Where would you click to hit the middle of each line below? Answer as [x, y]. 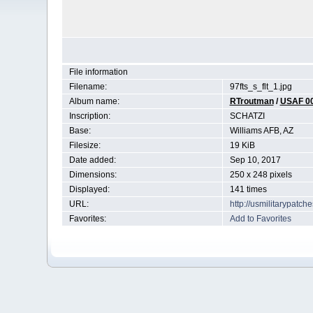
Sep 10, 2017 [255, 160]
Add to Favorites [260, 219]
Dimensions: [93, 175]
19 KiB [242, 145]
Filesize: [85, 145]
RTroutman [252, 101]
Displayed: [89, 189]
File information [98, 72]
